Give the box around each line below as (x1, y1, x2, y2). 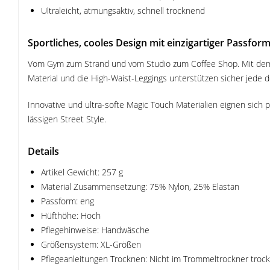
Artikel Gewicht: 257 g (41, 166, 123, 178)
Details (28, 145, 59, 158)
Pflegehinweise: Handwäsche (41, 224, 149, 236)
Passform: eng (41, 195, 94, 207)
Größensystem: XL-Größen (41, 239, 141, 250)
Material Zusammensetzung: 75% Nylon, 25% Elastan (41, 181, 239, 192)
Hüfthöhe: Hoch (41, 210, 101, 221)
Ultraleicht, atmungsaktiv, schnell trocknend (41, 5, 205, 16)
